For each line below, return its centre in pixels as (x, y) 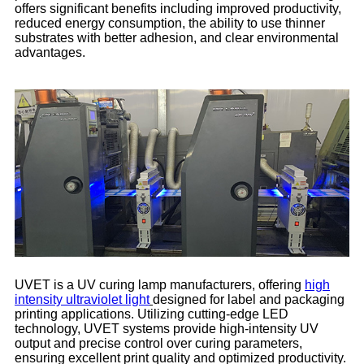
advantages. (50, 53)
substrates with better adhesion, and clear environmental (177, 38)
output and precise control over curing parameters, (158, 344)
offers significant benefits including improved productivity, (178, 9)
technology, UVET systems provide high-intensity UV (167, 329)
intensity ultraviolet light (82, 300)
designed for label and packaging (249, 300)
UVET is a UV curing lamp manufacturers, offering (160, 285)
